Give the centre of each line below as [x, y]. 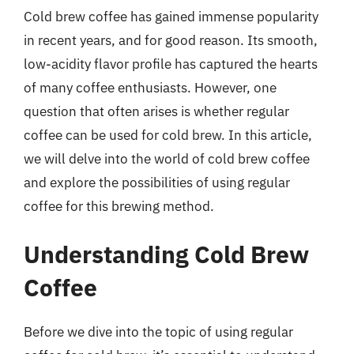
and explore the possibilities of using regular [157, 182]
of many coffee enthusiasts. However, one [150, 87]
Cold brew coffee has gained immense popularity [171, 16]
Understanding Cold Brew [166, 254]
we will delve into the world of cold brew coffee [167, 158]
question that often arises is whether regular [156, 111]
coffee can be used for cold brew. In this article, [168, 135]
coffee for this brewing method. [119, 206]
